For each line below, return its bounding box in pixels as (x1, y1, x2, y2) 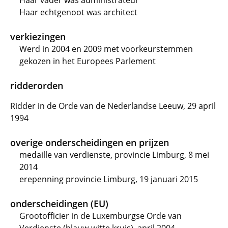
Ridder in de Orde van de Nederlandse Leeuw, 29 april (10, 100, 216, 111)
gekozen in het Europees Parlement (19, 55, 156, 67)
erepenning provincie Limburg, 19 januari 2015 (19, 174, 198, 185)
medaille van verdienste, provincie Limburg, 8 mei (19, 149, 209, 160)
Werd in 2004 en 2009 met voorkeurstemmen (19, 43, 193, 54)
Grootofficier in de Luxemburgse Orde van (19, 210, 182, 221)
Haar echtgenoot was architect (19, 7, 137, 18)
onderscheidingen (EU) (10, 197, 108, 210)
